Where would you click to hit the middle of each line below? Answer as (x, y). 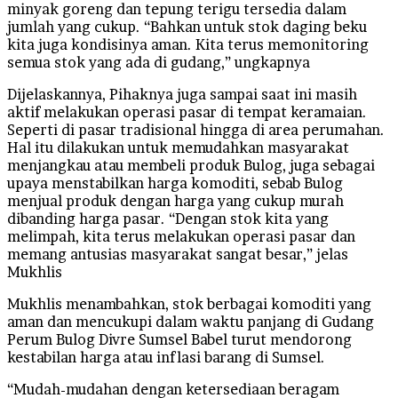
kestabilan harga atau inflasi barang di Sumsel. (166, 357)
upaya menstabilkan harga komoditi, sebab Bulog (175, 183)
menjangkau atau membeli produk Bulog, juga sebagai (191, 165)
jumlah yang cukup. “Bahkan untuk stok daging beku (187, 26)
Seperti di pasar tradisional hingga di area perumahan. (196, 129)
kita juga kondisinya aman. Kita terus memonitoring (188, 44)
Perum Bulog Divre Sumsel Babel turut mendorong (179, 339)
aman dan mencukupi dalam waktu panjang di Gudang (191, 321)
